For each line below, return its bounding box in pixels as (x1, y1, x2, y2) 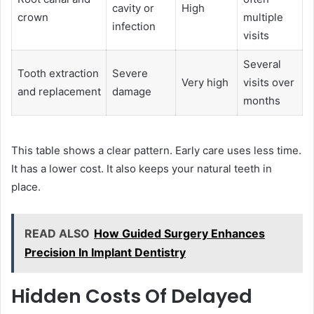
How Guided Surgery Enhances (94, 226, 265, 241)
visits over (243, 75, 294, 89)
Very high (181, 75, 228, 89)
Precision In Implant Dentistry (25, 245, 186, 260)
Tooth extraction (17, 66, 99, 80)
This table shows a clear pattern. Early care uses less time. (11, 144, 301, 158)
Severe (111, 66, 148, 80)
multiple (243, 10, 283, 24)
